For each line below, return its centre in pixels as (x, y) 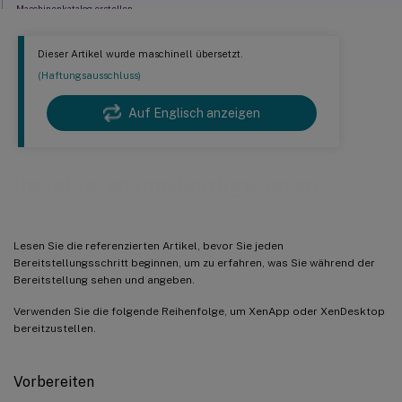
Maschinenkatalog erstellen (75, 8)
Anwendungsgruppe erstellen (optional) (102, 62)
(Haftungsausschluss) (89, 75)
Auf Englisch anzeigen (194, 113)
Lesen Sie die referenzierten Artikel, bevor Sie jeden (149, 245)
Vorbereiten (54, 381)
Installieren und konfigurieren (166, 185)
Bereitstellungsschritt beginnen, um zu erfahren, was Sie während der (194, 262)
